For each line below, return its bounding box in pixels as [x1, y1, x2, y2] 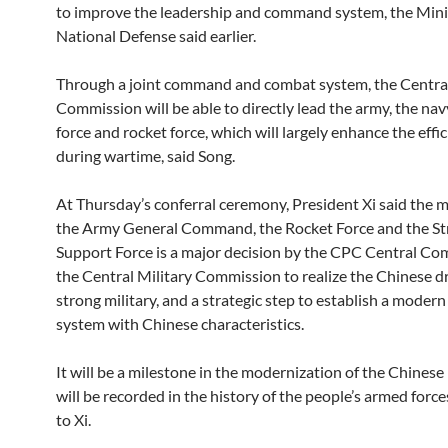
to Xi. [56, 410, 91, 429]
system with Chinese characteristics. [56, 314, 304, 333]
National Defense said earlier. [56, 26, 256, 45]
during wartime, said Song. [56, 146, 235, 165]
